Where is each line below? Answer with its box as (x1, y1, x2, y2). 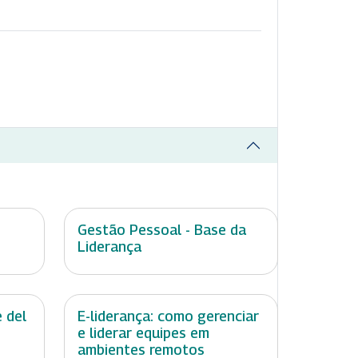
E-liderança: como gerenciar (78, 308, 259, 325)
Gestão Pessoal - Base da (78, 221, 246, 239)
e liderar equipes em (78, 324, 209, 342)
